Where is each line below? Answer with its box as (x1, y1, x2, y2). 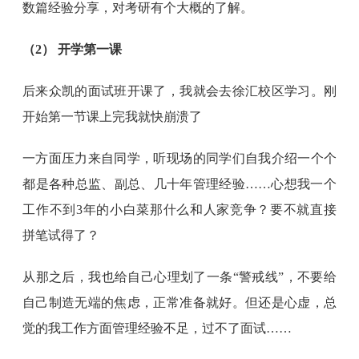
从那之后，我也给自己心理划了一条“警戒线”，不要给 (22, 270, 337, 284)
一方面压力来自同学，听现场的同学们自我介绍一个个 (22, 151, 337, 165)
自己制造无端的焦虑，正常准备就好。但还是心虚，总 (22, 296, 337, 309)
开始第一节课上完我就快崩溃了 (22, 110, 203, 123)
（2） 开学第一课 (22, 42, 123, 56)
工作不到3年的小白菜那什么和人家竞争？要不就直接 (22, 203, 337, 216)
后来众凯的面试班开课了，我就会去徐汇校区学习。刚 (22, 84, 337, 98)
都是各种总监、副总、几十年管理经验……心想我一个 (22, 177, 337, 191)
